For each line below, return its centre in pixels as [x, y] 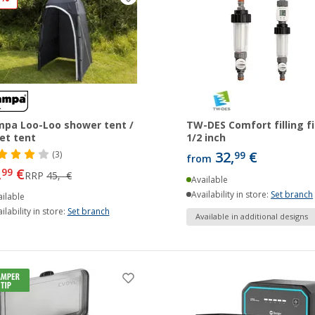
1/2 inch [206, 137]
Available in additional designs [251, 217]
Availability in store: [231, 194]
